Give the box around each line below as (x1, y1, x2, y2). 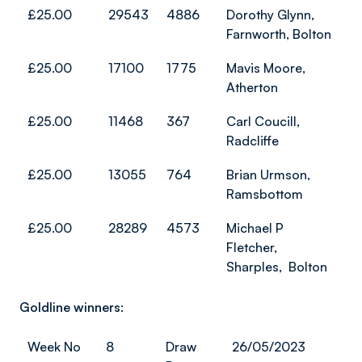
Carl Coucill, (226, 113, 300, 129)
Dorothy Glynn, (226, 6, 314, 23)
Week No (27, 339, 81, 355)
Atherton (226, 79, 278, 95)
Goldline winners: (19, 299, 124, 315)
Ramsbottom (226, 186, 303, 202)
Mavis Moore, (226, 60, 305, 76)
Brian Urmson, (226, 166, 310, 183)
